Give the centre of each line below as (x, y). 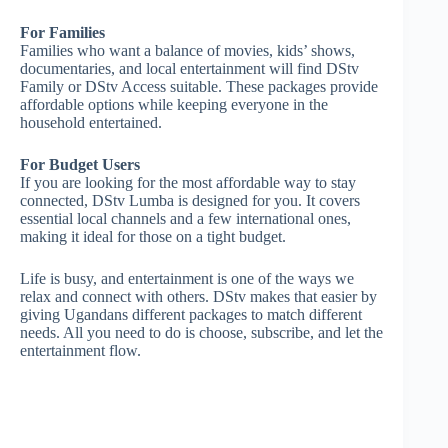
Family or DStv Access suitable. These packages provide (199, 87)
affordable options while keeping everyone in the (174, 105)
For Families (62, 33)
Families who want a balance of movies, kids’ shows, (187, 51)
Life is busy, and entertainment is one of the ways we (187, 279)
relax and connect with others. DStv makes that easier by (198, 297)
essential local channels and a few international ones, (185, 219)
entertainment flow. (80, 351)
